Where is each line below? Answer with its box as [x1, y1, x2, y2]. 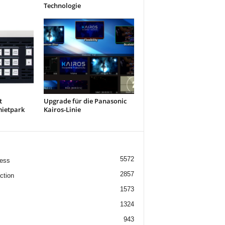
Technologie [43, 1, 81, 10]
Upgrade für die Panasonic [43, 96, 127, 105]
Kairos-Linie [43, 105, 81, 114]
